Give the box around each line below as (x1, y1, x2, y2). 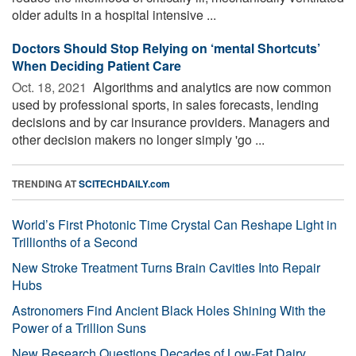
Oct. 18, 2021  (12, 77, 90, 96)
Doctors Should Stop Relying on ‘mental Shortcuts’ (12, 38, 320, 57)
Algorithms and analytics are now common (90, 77, 331, 96)
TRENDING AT (12, 176, 79, 191)
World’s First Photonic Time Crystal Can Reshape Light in (12, 215, 337, 234)
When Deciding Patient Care (12, 56, 181, 75)
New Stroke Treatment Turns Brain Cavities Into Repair (12, 257, 320, 277)
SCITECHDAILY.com (79, 176, 170, 191)
